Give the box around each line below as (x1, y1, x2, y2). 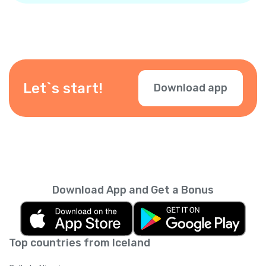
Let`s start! (23, 80, 103, 97)
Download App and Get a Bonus (52, 183, 214, 197)
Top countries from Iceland (9, 236, 150, 250)
